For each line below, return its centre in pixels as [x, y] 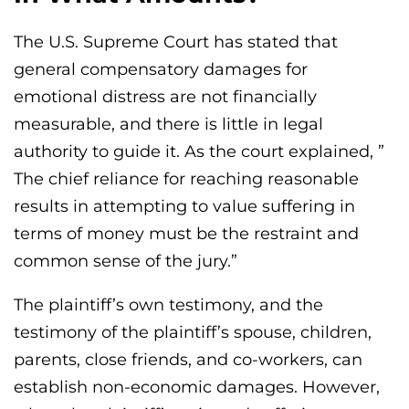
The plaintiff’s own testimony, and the [168, 305]
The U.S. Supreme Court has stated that [176, 42]
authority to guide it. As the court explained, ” [199, 152]
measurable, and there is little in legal [168, 125]
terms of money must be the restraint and [186, 234]
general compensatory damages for [161, 70]
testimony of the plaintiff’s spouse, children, [193, 333]
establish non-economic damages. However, [197, 388]
